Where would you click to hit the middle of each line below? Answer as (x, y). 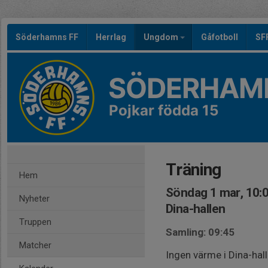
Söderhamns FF (47, 37)
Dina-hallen (196, 209)
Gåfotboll (220, 37)
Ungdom (162, 37)
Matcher (35, 245)
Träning (194, 170)
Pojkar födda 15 (164, 110)
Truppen (35, 222)
